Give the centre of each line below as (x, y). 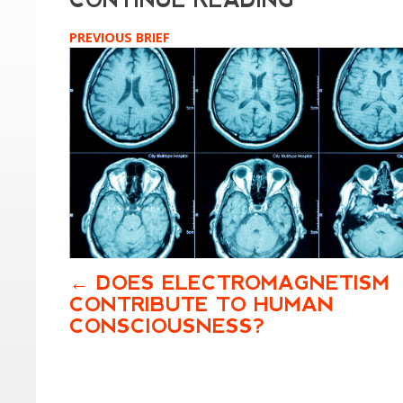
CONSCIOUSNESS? (168, 327)
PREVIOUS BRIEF (120, 38)
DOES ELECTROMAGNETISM (243, 283)
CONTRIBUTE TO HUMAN (202, 305)
